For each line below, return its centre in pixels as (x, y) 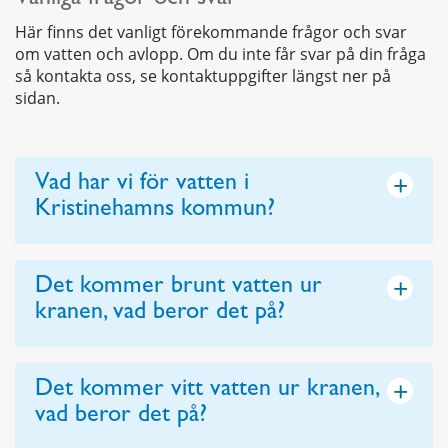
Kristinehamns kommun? (155, 211)
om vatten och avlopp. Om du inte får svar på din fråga (220, 54)
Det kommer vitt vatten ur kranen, (206, 391)
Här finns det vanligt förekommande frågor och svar (211, 32)
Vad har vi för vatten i (142, 185)
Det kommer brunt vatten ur (178, 288)
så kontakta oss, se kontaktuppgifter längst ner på (203, 76)
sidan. (39, 98)
